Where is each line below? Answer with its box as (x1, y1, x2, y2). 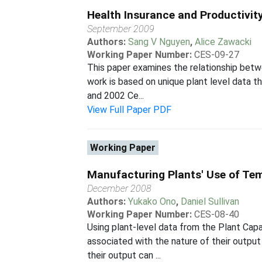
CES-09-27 (194, 49, 240, 60)
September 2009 (87, 23, 155, 35)
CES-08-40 (194, 209, 240, 220)
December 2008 (87, 183, 152, 194)
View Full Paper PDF (87, 104, 172, 115)
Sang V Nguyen (128, 36, 191, 47)
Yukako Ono (128, 196, 177, 207)
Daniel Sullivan (181, 196, 240, 207)
